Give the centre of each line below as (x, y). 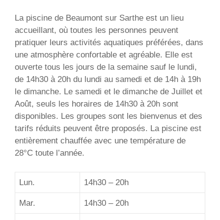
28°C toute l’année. (50, 153)
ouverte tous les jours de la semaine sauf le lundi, (106, 67)
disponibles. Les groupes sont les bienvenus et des (109, 116)
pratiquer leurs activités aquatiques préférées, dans (109, 43)
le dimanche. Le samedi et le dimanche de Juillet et (109, 92)
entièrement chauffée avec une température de (100, 141)
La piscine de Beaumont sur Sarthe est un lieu (99, 18)
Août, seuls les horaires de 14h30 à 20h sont (96, 104)
